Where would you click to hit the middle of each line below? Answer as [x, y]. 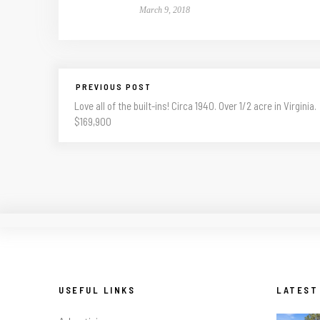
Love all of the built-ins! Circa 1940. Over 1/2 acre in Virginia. [195, 105]
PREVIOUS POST [114, 86]
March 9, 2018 [164, 10]
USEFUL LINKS [97, 290]
